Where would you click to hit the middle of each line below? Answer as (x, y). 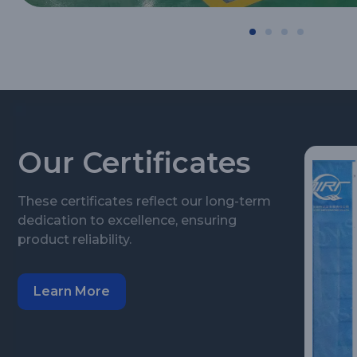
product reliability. (75, 240)
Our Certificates (134, 163)
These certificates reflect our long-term (144, 202)
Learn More (72, 292)
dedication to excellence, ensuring (127, 221)
